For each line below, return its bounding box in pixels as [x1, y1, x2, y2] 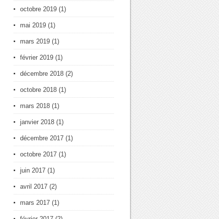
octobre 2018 [20, 86, 57, 93]
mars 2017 [20, 199, 50, 206]
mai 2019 [20, 22, 46, 29]
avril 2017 [20, 183, 47, 190]
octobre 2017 [20, 151, 57, 158]
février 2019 [20, 54, 53, 61]
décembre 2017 [20, 134, 64, 142]
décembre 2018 [20, 70, 64, 77]
